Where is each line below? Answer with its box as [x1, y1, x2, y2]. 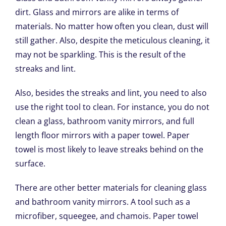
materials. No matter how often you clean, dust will [15, 21, 208, 32]
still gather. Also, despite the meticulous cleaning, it [15, 35, 210, 46]
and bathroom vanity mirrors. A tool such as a [15, 196, 190, 208]
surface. [15, 158, 45, 169]
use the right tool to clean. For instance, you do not [15, 101, 209, 113]
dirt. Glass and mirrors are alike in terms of [15, 7, 179, 18]
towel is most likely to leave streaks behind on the [15, 144, 203, 155]
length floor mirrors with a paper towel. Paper [15, 130, 190, 141]
